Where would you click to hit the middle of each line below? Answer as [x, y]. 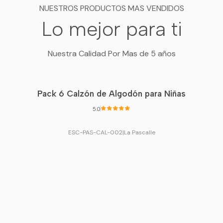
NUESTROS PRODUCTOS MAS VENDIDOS [111, 8]
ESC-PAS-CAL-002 [95, 132]
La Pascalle [139, 132]
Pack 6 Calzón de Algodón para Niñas [111, 94]
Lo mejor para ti [111, 29]
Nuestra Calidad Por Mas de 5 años [111, 53]
